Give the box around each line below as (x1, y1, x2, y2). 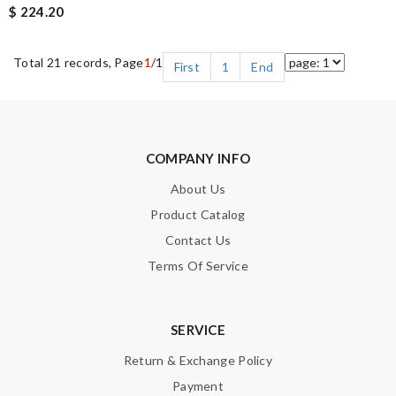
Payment (171, 378, 225, 394)
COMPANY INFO (145, 150, 251, 167)
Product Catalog (150, 207, 246, 223)
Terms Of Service (148, 258, 248, 274)
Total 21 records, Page (13, 55, 144, 71)
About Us (170, 181, 226, 197)
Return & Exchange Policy (123, 353, 273, 369)
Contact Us (164, 232, 232, 248)
